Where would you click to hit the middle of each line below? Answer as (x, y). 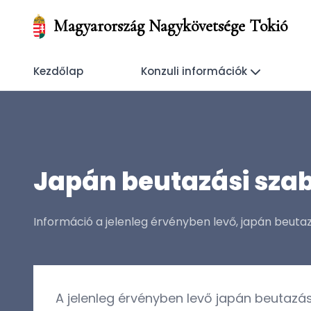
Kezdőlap (58, 71)
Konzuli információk (194, 71)
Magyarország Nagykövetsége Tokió (170, 26)
